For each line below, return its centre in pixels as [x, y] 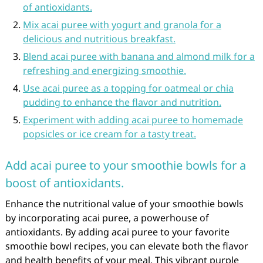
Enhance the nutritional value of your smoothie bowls [124, 204]
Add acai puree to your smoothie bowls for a [125, 165]
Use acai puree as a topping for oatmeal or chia [128, 88]
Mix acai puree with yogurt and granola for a [122, 25]
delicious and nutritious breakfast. [99, 39]
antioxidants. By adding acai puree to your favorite [117, 232]
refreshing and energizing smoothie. [104, 70]
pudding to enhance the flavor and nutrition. [122, 102]
